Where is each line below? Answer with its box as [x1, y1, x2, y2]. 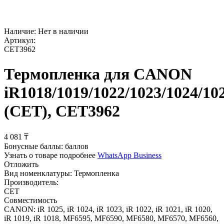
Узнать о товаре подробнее [4, 151, 95, 160]
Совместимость [4, 196, 57, 205]
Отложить [4, 160, 38, 169]
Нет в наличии [38, 27, 88, 36]
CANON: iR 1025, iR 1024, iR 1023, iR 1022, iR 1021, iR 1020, [4, 205, 212, 214]
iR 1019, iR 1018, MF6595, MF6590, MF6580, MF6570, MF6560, [4, 214, 218, 223]
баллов [65, 142, 88, 151]
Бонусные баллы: [4, 142, 63, 151]
